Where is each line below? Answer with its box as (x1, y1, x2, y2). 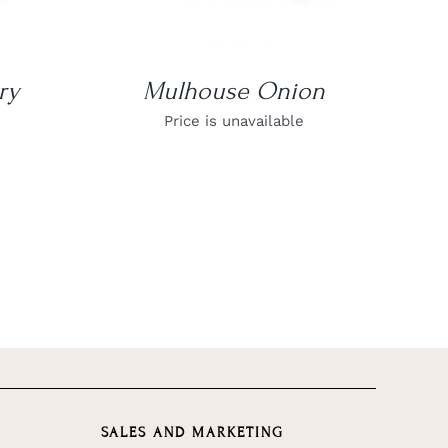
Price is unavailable (163, 111, 304, 130)
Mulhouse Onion (142, 75, 325, 106)
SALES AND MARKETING (100, 423, 284, 441)
